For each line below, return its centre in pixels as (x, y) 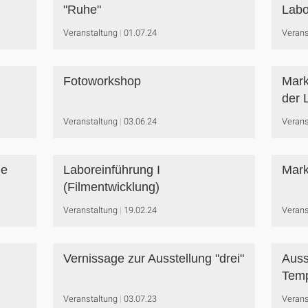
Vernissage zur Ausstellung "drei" (153, 258)
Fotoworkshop (102, 81)
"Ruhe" (82, 10)
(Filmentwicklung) (111, 187)
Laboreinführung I (111, 170)
